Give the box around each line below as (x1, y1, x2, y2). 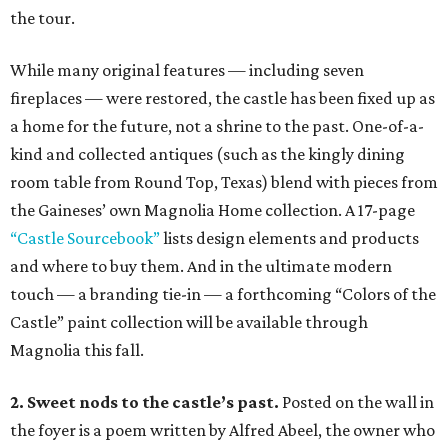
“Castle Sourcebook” (10, 228, 160, 249)
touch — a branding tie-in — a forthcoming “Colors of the (10, 284, 436, 305)
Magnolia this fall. (10, 340, 144, 361)
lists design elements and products (160, 228, 419, 249)
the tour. (10, 8, 75, 29)
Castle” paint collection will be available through (10, 312, 368, 333)
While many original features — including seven (10, 60, 364, 81)
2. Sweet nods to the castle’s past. (10, 392, 282, 413)
